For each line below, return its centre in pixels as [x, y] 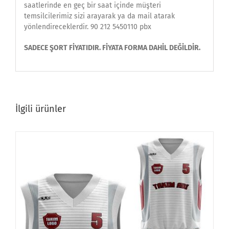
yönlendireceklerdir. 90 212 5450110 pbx [87, 27]
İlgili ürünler [41, 109]
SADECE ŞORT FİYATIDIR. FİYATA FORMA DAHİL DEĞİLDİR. [112, 48]
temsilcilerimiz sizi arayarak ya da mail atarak [99, 16]
